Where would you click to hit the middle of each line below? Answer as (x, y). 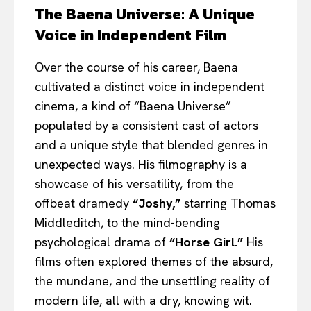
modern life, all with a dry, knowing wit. (143, 300)
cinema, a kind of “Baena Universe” (133, 106)
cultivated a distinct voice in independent (150, 86)
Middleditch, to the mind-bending (127, 222)
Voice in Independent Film (131, 35)
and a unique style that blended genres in (151, 144)
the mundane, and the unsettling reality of (152, 280)
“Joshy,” (157, 203)
